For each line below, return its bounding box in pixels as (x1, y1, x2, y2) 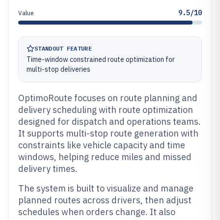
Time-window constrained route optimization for (27, 55, 175, 64)
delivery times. (18, 163, 78, 174)
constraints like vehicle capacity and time (18, 139, 185, 151)
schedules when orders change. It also (18, 206, 175, 218)
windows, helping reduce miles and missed (18, 151, 192, 163)
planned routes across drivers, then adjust (18, 194, 192, 206)
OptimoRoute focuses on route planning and (18, 92, 197, 104)
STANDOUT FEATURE (34, 45, 92, 52)
